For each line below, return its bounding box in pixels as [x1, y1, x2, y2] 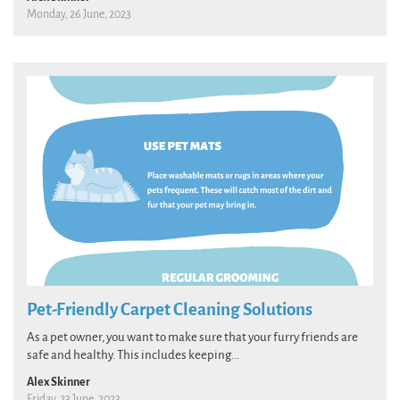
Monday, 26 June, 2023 [27, 6, 131, 21]
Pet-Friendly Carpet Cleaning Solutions [27, 298, 312, 321]
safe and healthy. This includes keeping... [27, 346, 239, 363]
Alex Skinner [27, 374, 90, 389]
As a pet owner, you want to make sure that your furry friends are [27, 329, 358, 346]
